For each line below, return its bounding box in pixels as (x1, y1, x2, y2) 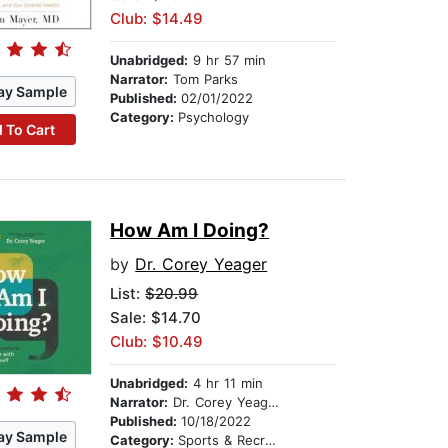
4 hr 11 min (188, 375, 264, 392)
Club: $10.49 (110, 332, 204, 352)
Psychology (178, 109, 250, 126)
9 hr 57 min (188, 52, 267, 69)
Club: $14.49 (110, 9, 204, 29)
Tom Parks (168, 71, 239, 88)
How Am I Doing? (110, 219, 270, 243)
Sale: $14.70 (110, 308, 202, 328)
